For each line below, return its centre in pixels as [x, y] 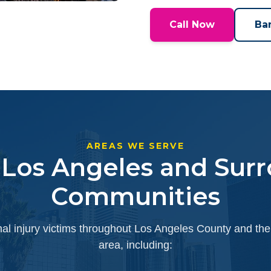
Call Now [192, 24]
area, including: [135, 245]
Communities [135, 196]
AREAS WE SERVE [135, 146]
